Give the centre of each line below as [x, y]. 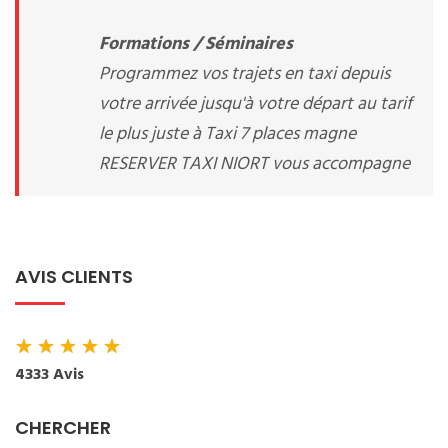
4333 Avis [49, 375]
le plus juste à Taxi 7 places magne [227, 134]
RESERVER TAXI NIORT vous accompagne [254, 164]
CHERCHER [63, 427]
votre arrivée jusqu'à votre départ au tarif [255, 104]
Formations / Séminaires [196, 44]
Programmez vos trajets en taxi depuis [244, 74]
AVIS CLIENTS [74, 276]
